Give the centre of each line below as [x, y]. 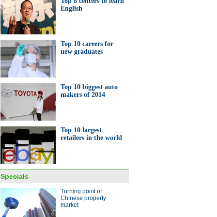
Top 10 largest [81, 130]
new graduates [82, 52]
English [71, 8]
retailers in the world [91, 138]
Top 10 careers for [87, 44]
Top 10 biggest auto [89, 87]
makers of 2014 [83, 95]
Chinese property [83, 198]
